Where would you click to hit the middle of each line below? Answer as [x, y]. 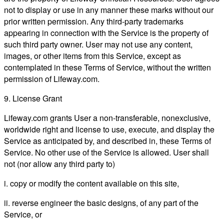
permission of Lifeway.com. [52, 78]
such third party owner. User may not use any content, [98, 44]
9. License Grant [33, 98]
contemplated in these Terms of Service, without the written [107, 67]
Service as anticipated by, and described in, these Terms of [107, 140]
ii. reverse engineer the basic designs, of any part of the [101, 202]
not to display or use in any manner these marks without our [109, 9]
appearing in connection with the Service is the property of [106, 32]
